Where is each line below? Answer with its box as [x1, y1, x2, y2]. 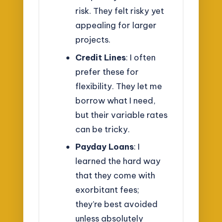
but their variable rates [75, 109, 167, 120]
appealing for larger [75, 20, 157, 31]
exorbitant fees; [75, 184, 139, 195]
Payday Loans [75, 141, 134, 152]
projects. [75, 34, 111, 45]
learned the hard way [75, 156, 161, 166]
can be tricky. [75, 123, 130, 134]
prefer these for [75, 66, 139, 77]
